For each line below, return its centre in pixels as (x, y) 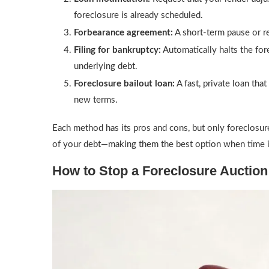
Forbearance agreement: (123, 33)
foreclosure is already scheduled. (138, 15)
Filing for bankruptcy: (117, 50)
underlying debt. (106, 66)
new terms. (96, 100)
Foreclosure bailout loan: (124, 84)
